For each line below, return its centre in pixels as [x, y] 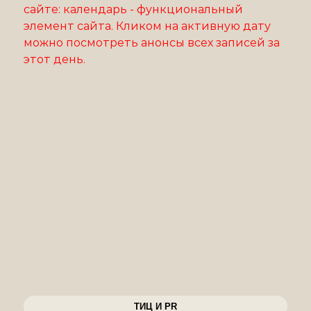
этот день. [55, 59]
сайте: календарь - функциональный [134, 9]
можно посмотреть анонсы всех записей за [152, 43]
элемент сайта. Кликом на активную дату [148, 26]
